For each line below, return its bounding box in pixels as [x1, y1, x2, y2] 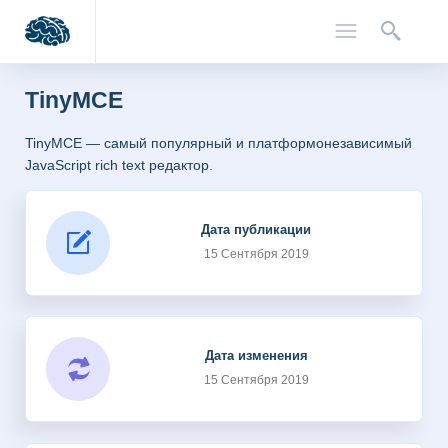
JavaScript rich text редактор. [25, 156, 213, 173]
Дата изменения [204, 348, 308, 364]
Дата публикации [201, 221, 311, 237]
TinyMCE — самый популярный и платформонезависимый [25, 134, 412, 151]
